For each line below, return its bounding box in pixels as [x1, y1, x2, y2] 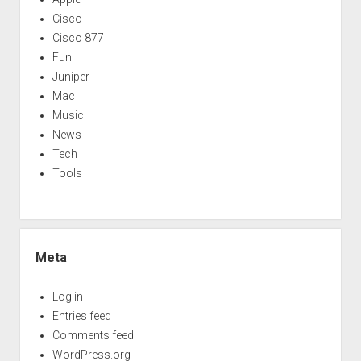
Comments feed [52, 328, 134, 342]
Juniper [52, 69, 89, 83]
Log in [52, 289, 83, 303]
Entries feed [52, 309, 111, 322]
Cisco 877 [52, 31, 104, 44]
